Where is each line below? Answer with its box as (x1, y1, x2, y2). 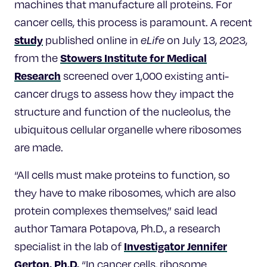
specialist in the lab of (14, 239, 124, 253)
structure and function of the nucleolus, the (14, 104, 231, 118)
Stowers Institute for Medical (60, 50, 207, 64)
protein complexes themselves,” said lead (14, 203, 218, 217)
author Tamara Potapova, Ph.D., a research (14, 221, 221, 235)
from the (14, 51, 60, 64)
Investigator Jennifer (124, 238, 227, 253)
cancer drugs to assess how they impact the (14, 86, 234, 100)
